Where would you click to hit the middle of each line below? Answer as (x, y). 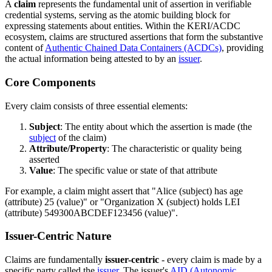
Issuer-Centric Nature (58, 236)
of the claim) (81, 137)
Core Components (50, 82)
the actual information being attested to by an (92, 59)
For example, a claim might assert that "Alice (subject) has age (124, 191)
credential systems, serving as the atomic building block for (117, 15)
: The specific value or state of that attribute (135, 170)
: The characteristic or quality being (174, 148)
